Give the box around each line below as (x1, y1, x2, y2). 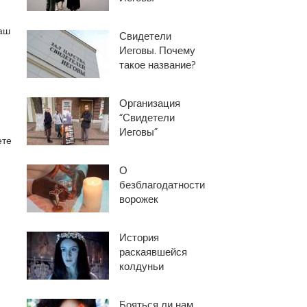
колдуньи (119, 259, 164, 275)
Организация (119, 96, 180, 112)
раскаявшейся (119, 245, 187, 261)
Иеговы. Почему (119, 43, 195, 60)
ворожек (119, 192, 158, 208)
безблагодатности (119, 177, 205, 194)
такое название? (119, 58, 196, 74)
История (119, 230, 159, 247)
